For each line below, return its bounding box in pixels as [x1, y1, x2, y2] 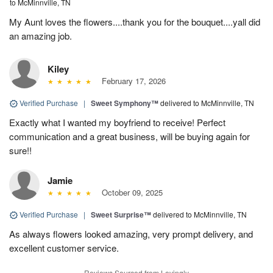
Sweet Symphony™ [91, 97, 158, 108]
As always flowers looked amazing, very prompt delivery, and [9, 227, 253, 240]
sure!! [9, 143, 32, 157]
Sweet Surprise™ [91, 208, 151, 220]
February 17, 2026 [96, 74, 166, 87]
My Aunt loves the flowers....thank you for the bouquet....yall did [9, 15, 260, 28]
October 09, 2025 [96, 186, 163, 198]
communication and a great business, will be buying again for [9, 129, 250, 143]
